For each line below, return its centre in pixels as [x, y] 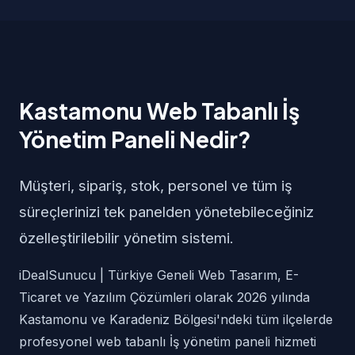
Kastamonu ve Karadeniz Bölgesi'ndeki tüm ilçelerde [176, 319]
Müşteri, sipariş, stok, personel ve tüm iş [156, 185]
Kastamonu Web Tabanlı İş [159, 111]
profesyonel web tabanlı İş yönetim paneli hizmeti [168, 342]
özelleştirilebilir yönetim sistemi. [126, 238]
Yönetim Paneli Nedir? [135, 139]
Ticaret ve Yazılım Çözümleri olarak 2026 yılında [164, 297]
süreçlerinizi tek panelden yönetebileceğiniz [166, 212]
